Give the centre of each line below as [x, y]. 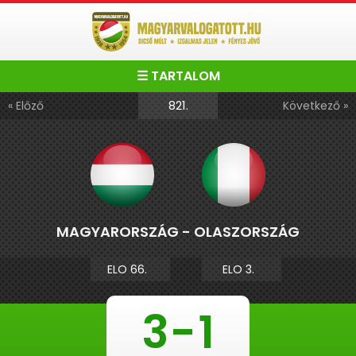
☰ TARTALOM [178, 76]
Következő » [315, 106]
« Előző [26, 106]
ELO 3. [242, 269]
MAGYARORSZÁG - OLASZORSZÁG [178, 232]
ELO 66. [130, 269]
